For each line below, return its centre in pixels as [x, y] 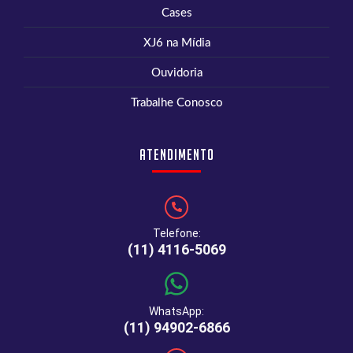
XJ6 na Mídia [176, 43]
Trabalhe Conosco [176, 102]
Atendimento [176, 154]
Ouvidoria [176, 72]
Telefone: [176, 233]
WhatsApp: [176, 311]
